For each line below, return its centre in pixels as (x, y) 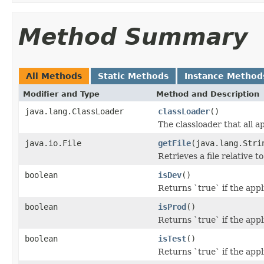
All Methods (54, 76)
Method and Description (208, 94)
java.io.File (53, 143)
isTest (172, 238)
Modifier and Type (61, 94)
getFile (174, 143)
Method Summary (133, 37)
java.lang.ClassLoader (74, 111)
